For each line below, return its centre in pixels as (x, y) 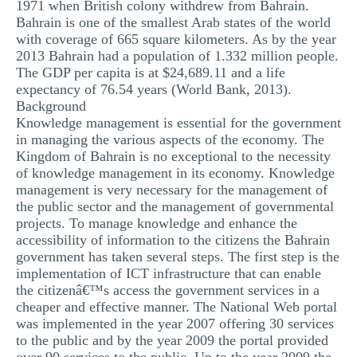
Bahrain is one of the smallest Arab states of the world (173, 22)
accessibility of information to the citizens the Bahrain (173, 240)
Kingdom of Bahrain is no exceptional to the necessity (173, 156)
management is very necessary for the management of (172, 190)
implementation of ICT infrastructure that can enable (169, 273)
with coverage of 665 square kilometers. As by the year (176, 39)
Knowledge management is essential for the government (178, 123)
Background (51, 106)
